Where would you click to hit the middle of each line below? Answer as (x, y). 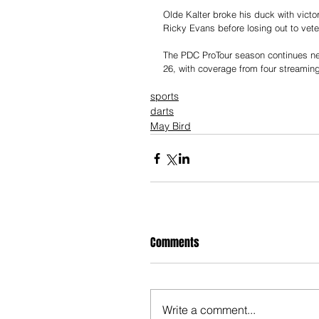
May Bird (171, 126)
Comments (175, 243)
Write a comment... (209, 310)
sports (164, 96)
